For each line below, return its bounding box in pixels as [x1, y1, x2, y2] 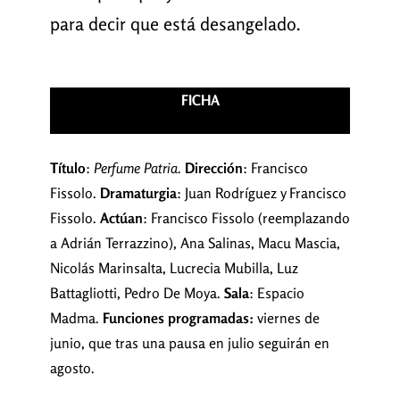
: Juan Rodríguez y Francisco [176, 184, 346, 203]
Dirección [184, 159, 243, 178]
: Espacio [248, 284, 304, 303]
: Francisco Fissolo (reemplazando [142, 209, 350, 228]
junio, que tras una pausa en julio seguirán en [49, 334, 329, 353]
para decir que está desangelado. [49, 12, 301, 36]
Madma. [49, 309, 103, 328]
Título [49, 159, 86, 178]
